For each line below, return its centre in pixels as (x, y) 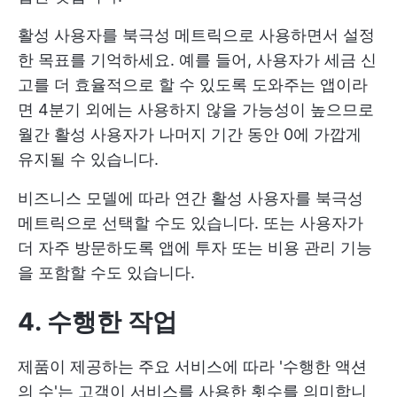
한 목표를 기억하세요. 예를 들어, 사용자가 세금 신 (197, 59)
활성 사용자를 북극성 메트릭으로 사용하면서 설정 (196, 35)
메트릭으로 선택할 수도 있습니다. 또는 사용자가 (191, 222)
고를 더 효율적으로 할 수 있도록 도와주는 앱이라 (193, 84)
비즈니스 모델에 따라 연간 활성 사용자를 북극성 (191, 198)
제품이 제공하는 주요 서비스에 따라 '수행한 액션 (192, 366)
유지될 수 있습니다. (88, 159)
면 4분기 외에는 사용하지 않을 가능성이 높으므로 (196, 109)
